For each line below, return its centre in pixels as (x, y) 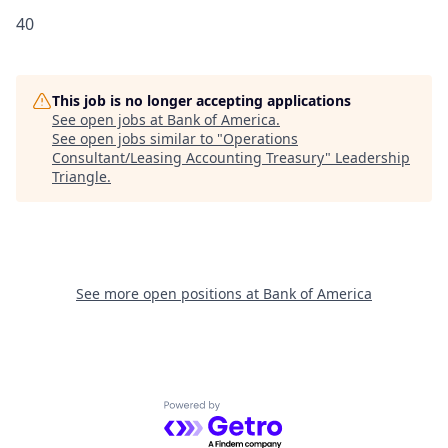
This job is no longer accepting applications (201, 100)
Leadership (372, 157)
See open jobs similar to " (137, 138)
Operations (260, 138)
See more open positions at (169, 293)
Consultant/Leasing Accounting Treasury (188, 157)
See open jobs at (109, 119)
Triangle (79, 176)
